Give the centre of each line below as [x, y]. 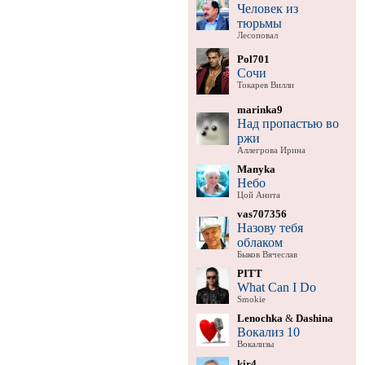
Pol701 [253, 59]
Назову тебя [270, 227]
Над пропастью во [288, 123]
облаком [259, 242]
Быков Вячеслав [267, 254]
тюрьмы [259, 23]
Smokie [251, 299]
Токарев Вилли [265, 85]
